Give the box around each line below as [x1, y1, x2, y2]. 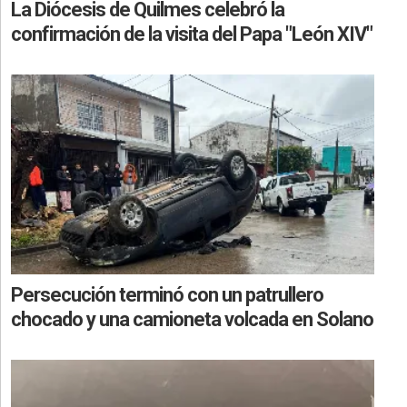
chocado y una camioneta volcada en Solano [11, 307, 373, 331]
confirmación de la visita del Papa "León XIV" [11, 22, 372, 45]
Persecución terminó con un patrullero [11, 283, 323, 306]
